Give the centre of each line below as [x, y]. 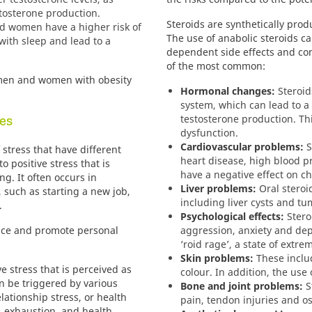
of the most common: [216, 66]
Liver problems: [218, 188]
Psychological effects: [232, 216]
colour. [198, 272]
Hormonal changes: [228, 91]
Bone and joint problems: [242, 286]
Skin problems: [217, 258]
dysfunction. [209, 133]
